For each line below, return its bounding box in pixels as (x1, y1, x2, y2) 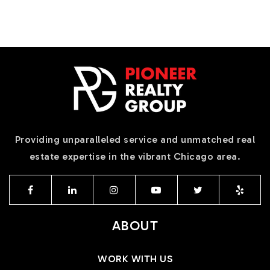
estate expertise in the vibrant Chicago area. (29, 150, 241, 162)
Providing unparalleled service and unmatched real (14, 133, 256, 145)
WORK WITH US (98, 253, 172, 265)
